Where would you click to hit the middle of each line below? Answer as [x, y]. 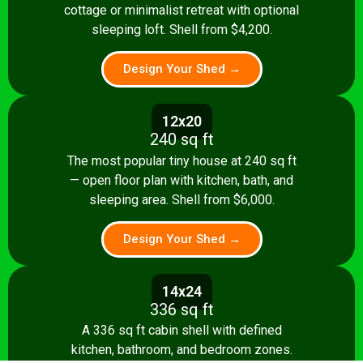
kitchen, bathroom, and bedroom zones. [181, 350]
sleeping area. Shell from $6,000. [181, 199]
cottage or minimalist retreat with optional [181, 10]
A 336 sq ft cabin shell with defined [181, 331]
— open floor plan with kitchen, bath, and [181, 180]
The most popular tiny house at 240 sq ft [181, 160]
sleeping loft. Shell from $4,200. [181, 29]
